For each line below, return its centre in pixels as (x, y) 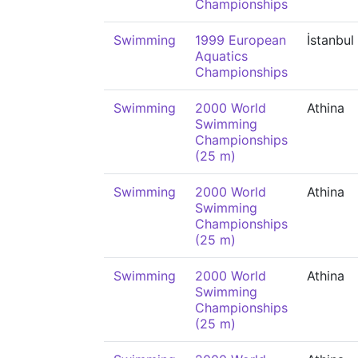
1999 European (241, 40)
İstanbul (330, 40)
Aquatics (221, 56)
